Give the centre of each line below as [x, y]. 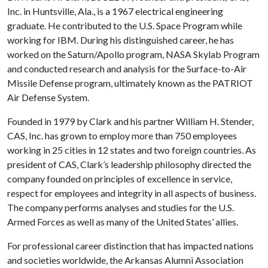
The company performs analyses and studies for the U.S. [121, 207]
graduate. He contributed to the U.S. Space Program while [125, 25]
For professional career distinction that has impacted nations [130, 246]
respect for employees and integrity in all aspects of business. [132, 193]
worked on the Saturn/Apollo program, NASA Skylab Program [133, 54]
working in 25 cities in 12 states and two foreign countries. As [132, 150]
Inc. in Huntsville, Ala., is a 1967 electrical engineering [115, 11]
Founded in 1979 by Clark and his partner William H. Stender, [130, 121]
